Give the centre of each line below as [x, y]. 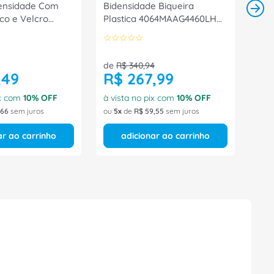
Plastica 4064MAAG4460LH [160, 19]
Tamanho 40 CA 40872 [151, 31]
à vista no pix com [140, 98]
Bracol [117, 44]
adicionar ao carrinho [165, 136]
